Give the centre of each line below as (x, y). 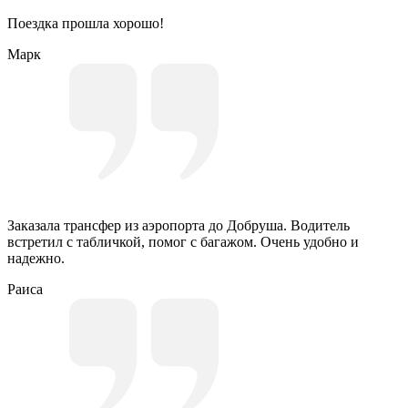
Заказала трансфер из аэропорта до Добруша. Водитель (178, 226)
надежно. (36, 259)
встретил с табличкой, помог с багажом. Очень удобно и (183, 242)
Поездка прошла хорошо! (86, 24)
